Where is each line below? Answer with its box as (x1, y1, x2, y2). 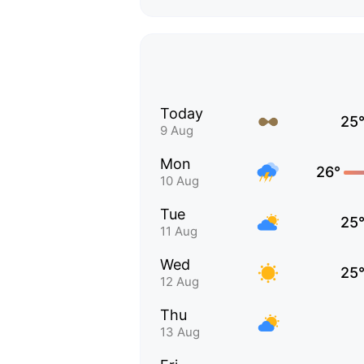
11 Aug (160, 223, 197, 239)
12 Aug (160, 274, 199, 289)
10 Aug (160, 173, 199, 188)
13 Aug (160, 324, 200, 340)
